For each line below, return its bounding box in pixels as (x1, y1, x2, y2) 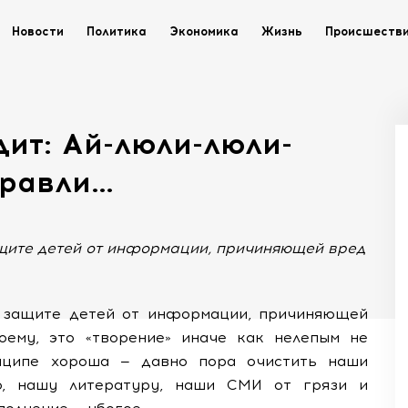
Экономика (169, 25, 239, 38)
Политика (87, 25, 147, 38)
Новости (12, 25, 64, 38)
